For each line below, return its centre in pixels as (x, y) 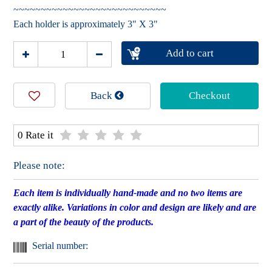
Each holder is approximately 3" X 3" (86, 24)
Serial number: (60, 246)
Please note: (39, 166)
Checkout (209, 96)
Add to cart (190, 53)
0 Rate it (36, 135)
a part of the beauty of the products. (84, 222)
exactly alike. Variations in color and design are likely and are (135, 208)
